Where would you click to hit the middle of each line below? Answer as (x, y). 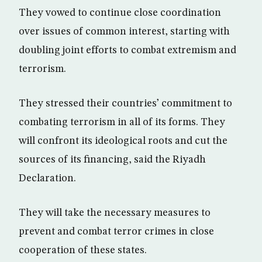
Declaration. (47, 179)
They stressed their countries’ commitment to (125, 104)
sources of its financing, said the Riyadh (112, 160)
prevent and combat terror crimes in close (116, 232)
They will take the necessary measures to (115, 213)
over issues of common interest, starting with (124, 32)
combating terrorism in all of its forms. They (122, 123)
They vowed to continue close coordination (120, 13)
